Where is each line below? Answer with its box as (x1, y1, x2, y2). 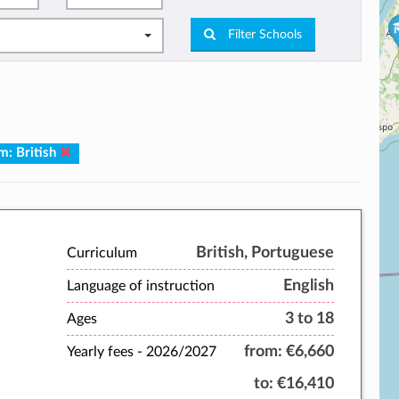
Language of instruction (67, 279, 215, 294)
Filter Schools (224, 28, 302, 41)
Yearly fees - (67, 345, 146, 360)
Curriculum (67, 246, 137, 261)
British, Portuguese (196, 245, 334, 261)
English (283, 278, 334, 294)
